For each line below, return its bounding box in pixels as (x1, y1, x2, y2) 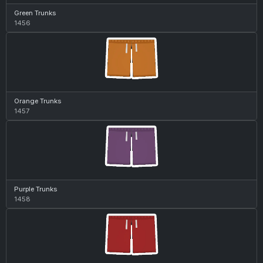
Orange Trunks (14, 96, 61, 105)
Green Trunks (14, 8, 56, 17)
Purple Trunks (14, 184, 57, 193)
